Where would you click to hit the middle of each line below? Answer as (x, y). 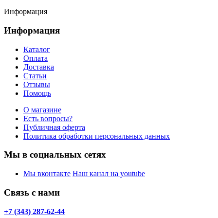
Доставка (39, 67)
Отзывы (37, 84)
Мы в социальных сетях (55, 155)
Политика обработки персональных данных (97, 136)
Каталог (37, 49)
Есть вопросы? (48, 118)
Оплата (36, 58)
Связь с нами (32, 192)
